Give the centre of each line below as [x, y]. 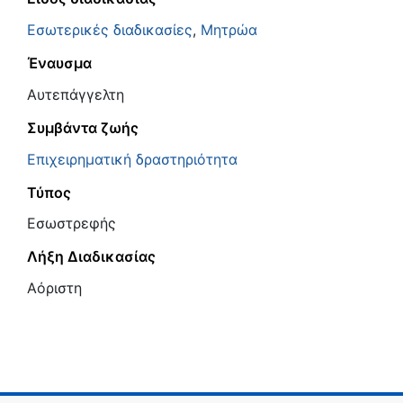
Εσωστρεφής [72, 224]
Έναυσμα [59, 63]
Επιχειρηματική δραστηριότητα [132, 159]
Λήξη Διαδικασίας [91, 257]
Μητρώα [229, 30]
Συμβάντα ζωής [83, 127]
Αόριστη [54, 288]
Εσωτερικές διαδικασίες [110, 30]
